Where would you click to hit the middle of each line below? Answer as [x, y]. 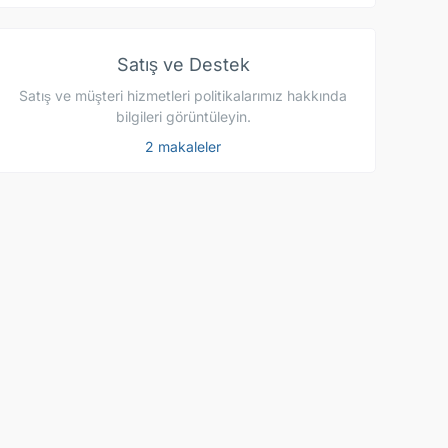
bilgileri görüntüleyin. [183, 117]
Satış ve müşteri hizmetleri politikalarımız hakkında [183, 96]
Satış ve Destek [183, 65]
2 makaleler [183, 147]
